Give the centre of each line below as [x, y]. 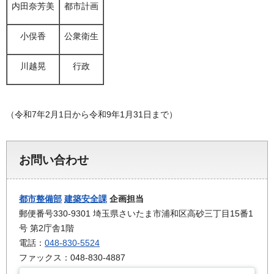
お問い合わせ [54, 160]
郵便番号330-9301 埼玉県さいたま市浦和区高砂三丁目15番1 [136, 213]
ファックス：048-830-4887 [72, 257]
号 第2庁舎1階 [46, 228]
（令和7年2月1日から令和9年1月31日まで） [92, 114]
